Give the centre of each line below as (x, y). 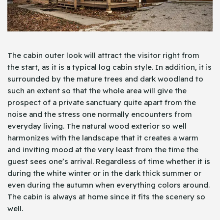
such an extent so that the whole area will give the (97, 90)
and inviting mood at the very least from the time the (103, 149)
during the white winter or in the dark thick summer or (104, 173)
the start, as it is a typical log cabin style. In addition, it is (110, 67)
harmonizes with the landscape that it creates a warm (103, 137)
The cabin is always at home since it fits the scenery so (106, 196)
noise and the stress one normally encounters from (100, 114)
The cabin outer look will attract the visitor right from (103, 55)
